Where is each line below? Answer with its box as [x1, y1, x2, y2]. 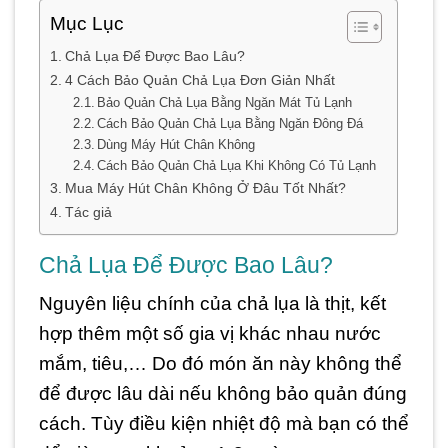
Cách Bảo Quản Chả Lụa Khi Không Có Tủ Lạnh [97, 157, 377, 173]
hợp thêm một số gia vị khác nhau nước [39, 323, 381, 345]
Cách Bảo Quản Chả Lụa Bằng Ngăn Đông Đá [97, 115, 364, 131]
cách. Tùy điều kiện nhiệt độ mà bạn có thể [39, 413, 409, 435]
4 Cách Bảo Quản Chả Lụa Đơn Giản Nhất [64, 71, 335, 88]
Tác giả [64, 203, 112, 220]
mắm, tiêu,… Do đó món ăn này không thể [39, 353, 402, 375]
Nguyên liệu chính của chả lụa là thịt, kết [39, 293, 386, 315]
